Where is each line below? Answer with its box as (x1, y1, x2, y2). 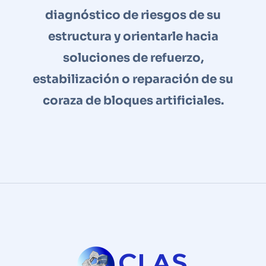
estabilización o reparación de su (33, 71, 233, 87)
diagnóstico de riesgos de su (45, 7, 221, 23)
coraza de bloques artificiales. (42, 93, 224, 108)
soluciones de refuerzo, (62, 50, 204, 65)
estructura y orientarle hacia (47, 28, 218, 44)
